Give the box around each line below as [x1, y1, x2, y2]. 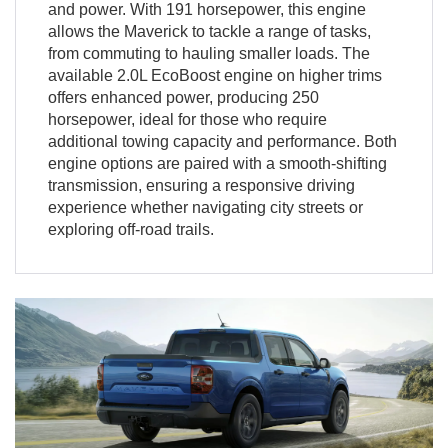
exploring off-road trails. [47, 220, 214, 238]
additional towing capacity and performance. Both [47, 132, 397, 150]
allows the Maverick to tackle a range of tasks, [47, 22, 371, 40]
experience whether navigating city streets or [47, 198, 363, 216]
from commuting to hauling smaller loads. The [47, 44, 370, 62]
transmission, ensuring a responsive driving [47, 176, 355, 194]
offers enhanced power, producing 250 [47, 88, 319, 106]
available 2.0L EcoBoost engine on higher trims [47, 66, 382, 84]
